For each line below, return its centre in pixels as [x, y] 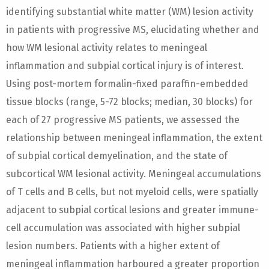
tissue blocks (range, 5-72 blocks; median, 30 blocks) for [129, 102]
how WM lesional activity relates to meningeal [107, 48]
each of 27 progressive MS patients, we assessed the [123, 120]
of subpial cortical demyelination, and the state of [117, 156]
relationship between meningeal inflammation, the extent [134, 138]
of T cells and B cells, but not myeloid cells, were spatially [132, 192]
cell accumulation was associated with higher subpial [123, 228]
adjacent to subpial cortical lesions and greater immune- [132, 210]
